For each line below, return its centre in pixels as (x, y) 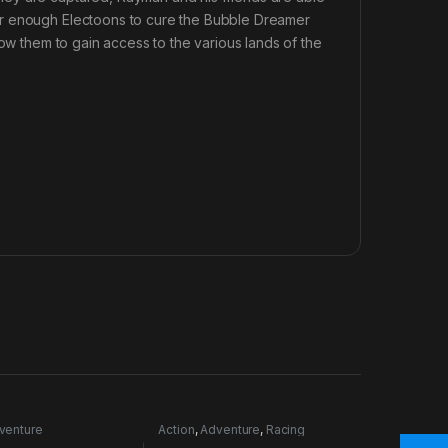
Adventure (230, 429)
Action (176, 429)
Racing (285, 429)
